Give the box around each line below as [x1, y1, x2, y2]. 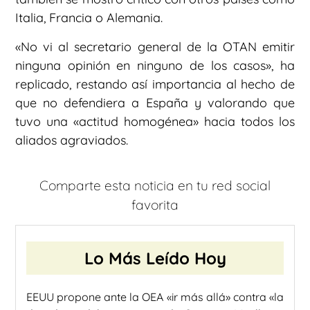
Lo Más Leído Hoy [84, 247, 226, 268]
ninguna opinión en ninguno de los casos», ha [15, 57, 295, 73]
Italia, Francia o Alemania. [15, 10, 163, 26]
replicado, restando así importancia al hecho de [15, 75, 295, 92]
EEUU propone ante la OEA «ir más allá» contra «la [26, 289, 284, 304]
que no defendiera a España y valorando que [15, 94, 295, 111]
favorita [131, 197, 179, 214]
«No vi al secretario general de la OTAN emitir [15, 38, 295, 55]
